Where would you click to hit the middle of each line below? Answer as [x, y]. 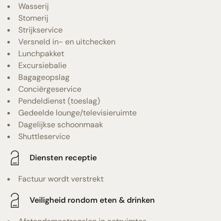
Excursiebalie [42, 65]
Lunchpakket [41, 53]
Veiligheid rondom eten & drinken [92, 200]
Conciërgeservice [50, 89]
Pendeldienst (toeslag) [59, 101]
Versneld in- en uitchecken [67, 41]
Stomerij [33, 18]
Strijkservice [40, 30]
